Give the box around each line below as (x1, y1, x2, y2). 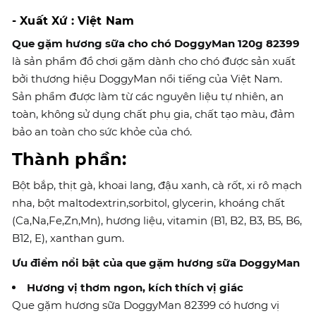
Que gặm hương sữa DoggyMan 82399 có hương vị (12, 298, 279, 312)
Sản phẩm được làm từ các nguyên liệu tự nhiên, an (12, 90, 284, 103)
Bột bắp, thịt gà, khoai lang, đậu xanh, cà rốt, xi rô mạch (12, 178, 302, 192)
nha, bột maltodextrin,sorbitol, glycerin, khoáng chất (12, 196, 285, 209)
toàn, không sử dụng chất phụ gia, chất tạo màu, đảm (12, 107, 295, 121)
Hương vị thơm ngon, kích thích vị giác (27, 281, 243, 294)
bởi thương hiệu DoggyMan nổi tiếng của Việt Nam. (12, 72, 282, 85)
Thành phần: (12, 149, 127, 169)
